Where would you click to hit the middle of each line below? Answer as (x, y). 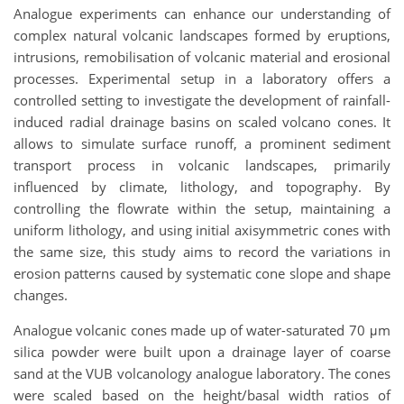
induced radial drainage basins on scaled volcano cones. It (202, 121)
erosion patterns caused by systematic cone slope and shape (202, 273)
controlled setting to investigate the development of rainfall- (202, 100)
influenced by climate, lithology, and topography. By (202, 186)
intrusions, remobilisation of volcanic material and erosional (202, 56)
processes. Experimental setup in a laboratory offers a (202, 78)
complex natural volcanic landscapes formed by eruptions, (202, 35)
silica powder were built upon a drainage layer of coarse (202, 351)
